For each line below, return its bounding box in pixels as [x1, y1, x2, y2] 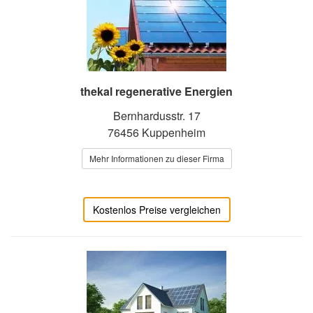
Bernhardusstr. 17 [112, 108, 201, 124]
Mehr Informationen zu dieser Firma [89, 152, 224, 165]
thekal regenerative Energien [80, 83, 233, 100]
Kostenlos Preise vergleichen [92, 203, 221, 217]
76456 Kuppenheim [108, 124, 205, 141]
